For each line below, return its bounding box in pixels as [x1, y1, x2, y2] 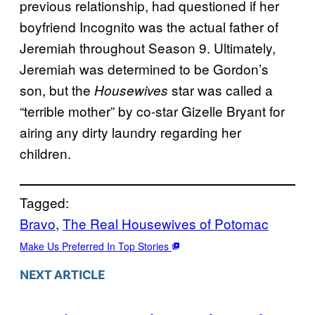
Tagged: [20, 193, 69, 212]
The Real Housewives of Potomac [63, 214, 269, 233]
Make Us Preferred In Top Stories [20, 239, 172, 254]
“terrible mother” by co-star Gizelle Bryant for [20, 101, 285, 121]
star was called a [168, 80, 273, 100]
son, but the [20, 80, 94, 100]
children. [20, 143, 71, 163]
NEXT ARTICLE [20, 266, 105, 283]
